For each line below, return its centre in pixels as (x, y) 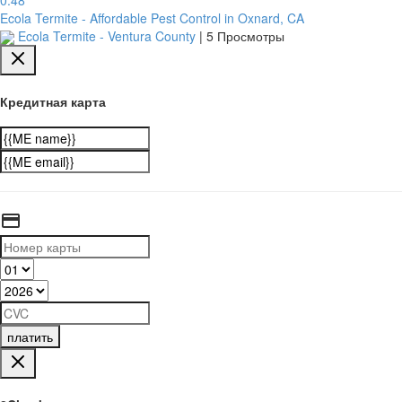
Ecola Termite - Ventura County (107, 35)
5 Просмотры (245, 35)
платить (30, 337)
